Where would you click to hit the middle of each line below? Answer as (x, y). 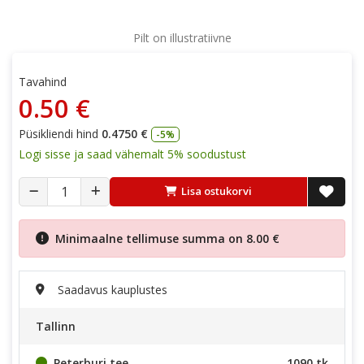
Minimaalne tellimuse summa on (151, 238)
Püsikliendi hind (58, 133)
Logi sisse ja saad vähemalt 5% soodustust (132, 154)
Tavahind (43, 81)
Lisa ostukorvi (217, 191)
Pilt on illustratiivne (182, 37)
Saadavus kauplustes (113, 289)
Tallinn (56, 326)
